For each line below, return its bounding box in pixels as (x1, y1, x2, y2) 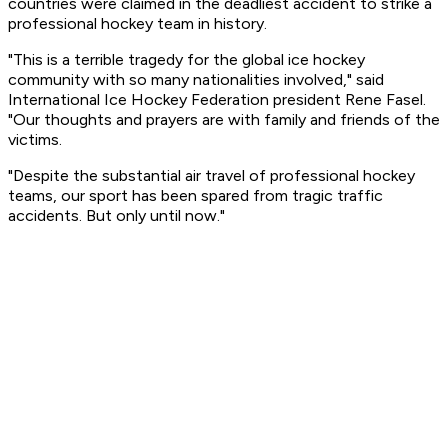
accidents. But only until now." (8, 206, 225, 226)
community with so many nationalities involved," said (8, 70, 384, 90)
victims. (8, 130, 62, 150)
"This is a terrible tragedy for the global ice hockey (8, 50, 365, 70)
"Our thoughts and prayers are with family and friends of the (8, 110, 440, 130)
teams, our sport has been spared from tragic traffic (8, 186, 383, 206)
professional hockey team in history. (8, 14, 267, 34)
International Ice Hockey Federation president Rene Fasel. (8, 90, 426, 110)
